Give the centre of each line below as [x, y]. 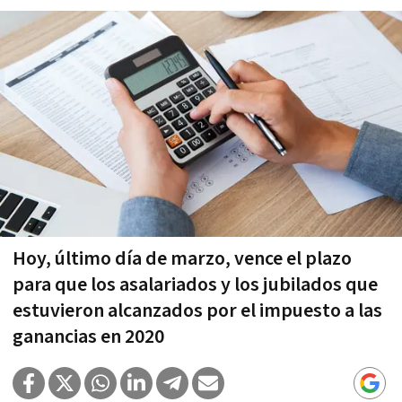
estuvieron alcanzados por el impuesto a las [197, 310]
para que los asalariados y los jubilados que [195, 284]
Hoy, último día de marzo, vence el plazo [182, 258]
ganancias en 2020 [88, 336]
